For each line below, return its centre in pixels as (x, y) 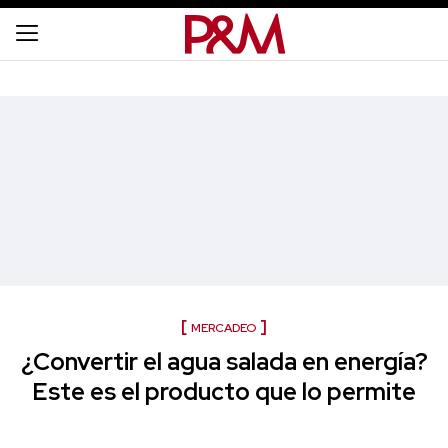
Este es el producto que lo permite (224, 391)
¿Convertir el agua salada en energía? (224, 361)
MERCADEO (223, 328)
